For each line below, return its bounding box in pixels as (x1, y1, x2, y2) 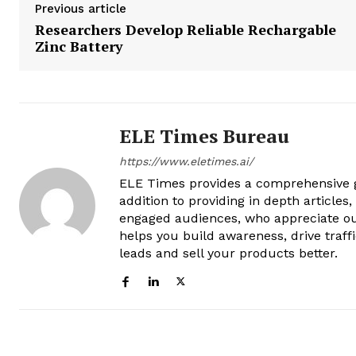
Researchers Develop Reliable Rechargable (35, 20, 336, 40)
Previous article (35, 2, 126, 17)
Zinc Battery (35, 37, 123, 56)
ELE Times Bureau (119, 123, 289, 149)
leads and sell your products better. (119, 246, 338, 261)
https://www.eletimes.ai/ (119, 155, 253, 168)
